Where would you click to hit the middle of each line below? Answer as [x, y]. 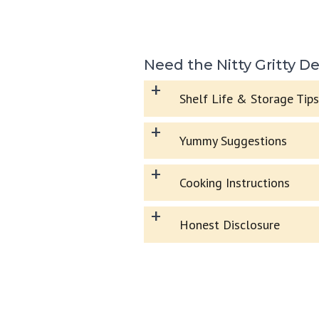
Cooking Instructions [235, 183]
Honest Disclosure [230, 225]
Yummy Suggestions [233, 141]
